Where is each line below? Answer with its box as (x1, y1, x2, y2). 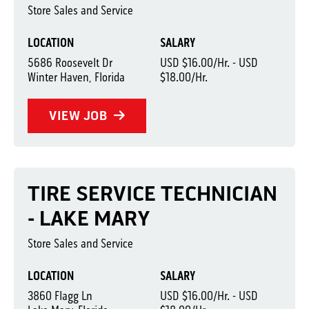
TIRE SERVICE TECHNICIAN (28, 181, 277, 206)
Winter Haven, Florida (28, 70, 125, 85)
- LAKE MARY (28, 206, 150, 231)
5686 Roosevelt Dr (28, 55, 112, 70)
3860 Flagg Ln (28, 288, 92, 303)
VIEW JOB (49, 108, 110, 123)
